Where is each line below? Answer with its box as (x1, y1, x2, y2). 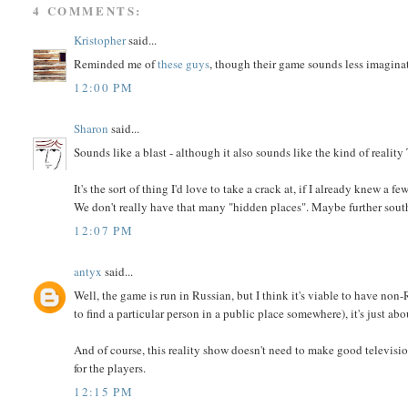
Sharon (74, 119, 109, 137)
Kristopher (74, 31, 127, 48)
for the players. (74, 360, 147, 377)
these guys (158, 56, 210, 73)
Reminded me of (74, 56, 158, 73)
